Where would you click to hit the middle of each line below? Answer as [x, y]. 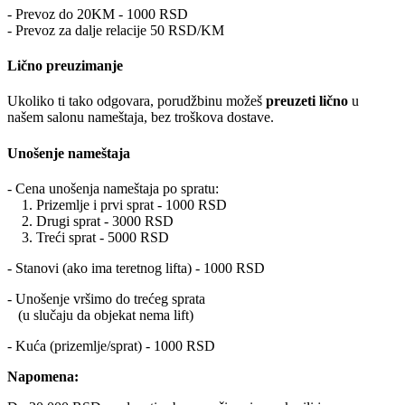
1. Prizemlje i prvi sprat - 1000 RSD [117, 204]
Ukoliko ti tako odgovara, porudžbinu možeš [137, 101]
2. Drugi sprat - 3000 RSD [90, 221]
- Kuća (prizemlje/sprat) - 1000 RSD [111, 345]
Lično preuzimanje [65, 66]
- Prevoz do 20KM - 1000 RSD [98, 14]
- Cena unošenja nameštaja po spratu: [113, 188]
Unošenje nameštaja [69, 153]
